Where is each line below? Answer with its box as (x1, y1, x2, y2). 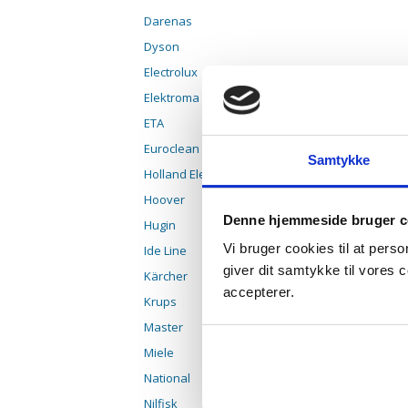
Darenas (144, 13, 192, 30)
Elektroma (144, 89, 199, 107)
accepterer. (222, 284, 294, 301)
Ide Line (144, 242, 187, 260)
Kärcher (144, 268, 188, 285)
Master (144, 319, 183, 336)
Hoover (144, 191, 185, 209)
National (144, 370, 190, 387)
